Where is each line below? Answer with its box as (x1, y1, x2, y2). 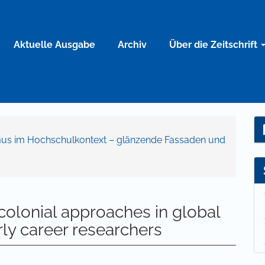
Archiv (118, 38, 147, 50)
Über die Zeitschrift (169, 38, 260, 50)
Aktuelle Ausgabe (14, 38, 95, 50)
